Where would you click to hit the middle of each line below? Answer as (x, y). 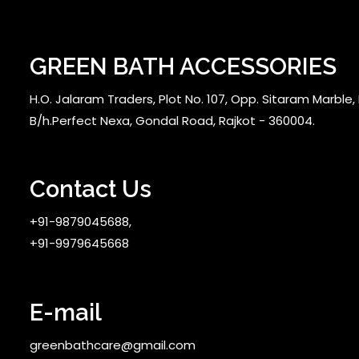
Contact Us (91, 190)
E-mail (66, 312)
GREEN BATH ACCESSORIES (184, 67)
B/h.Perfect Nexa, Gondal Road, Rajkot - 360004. (173, 121)
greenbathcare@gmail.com (113, 345)
